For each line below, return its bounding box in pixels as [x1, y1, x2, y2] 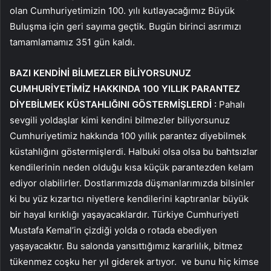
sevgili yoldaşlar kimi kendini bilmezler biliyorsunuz [10, 114, 230, 126]
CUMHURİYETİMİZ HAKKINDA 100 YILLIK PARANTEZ [10, 83, 240, 95]
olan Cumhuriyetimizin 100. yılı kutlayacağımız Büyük [10, 5, 235, 17]
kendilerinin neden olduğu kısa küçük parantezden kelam [10, 162, 253, 174]
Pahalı [219, 99, 245, 111]
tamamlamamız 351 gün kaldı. [10, 36, 135, 48]
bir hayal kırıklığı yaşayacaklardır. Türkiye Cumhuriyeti [10, 209, 239, 221]
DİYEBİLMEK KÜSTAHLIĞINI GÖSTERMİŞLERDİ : [10, 99, 219, 111]
